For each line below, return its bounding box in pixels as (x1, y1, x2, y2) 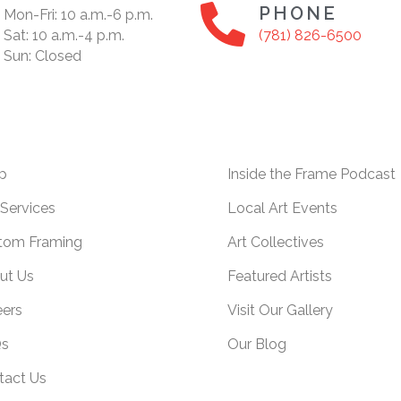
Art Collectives (227, 234, 324, 252)
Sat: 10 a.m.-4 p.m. (4, 27, 124, 45)
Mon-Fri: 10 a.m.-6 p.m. (4, 6, 153, 24)
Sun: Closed (4, 47, 81, 65)
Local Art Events (227, 200, 337, 218)
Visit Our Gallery (227, 302, 333, 320)
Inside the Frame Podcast (227, 166, 396, 183)
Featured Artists (227, 268, 332, 286)
